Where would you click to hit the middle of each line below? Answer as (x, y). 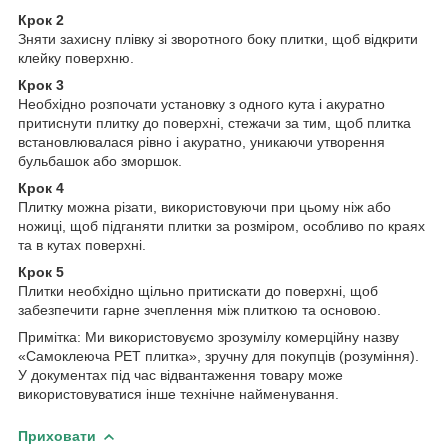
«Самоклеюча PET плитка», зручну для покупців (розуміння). (218, 355)
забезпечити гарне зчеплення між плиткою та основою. (199, 309)
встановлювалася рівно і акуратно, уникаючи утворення (201, 141)
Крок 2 (41, 19)
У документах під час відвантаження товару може (180, 374)
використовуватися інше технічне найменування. (178, 393)
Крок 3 (41, 84)
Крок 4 (41, 187)
